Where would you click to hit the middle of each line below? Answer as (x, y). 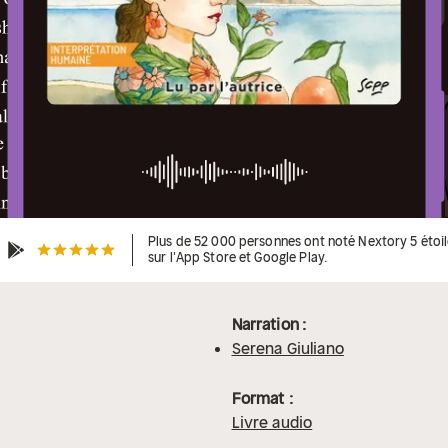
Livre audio (272, 422)
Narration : (269, 324)
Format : (262, 398)
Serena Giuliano (287, 348)
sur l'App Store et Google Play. (238, 258)
